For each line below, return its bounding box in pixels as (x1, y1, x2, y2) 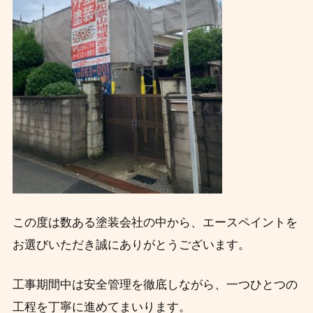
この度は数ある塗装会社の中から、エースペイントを (12, 215, 298, 229)
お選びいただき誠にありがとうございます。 (12, 238, 250, 252)
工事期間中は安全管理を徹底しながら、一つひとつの (12, 277, 298, 291)
